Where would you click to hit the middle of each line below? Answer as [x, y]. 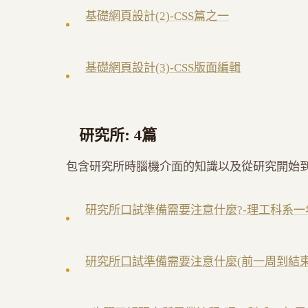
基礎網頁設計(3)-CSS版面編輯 [163, 68]
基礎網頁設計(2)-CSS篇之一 [157, 16]
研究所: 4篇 [118, 135]
